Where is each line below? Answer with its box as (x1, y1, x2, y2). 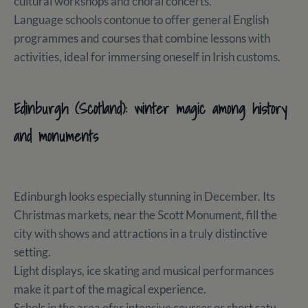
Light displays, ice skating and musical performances (14, 263, 274, 278)
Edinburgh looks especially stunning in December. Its (14, 189, 275, 204)
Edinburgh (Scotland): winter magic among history (14, 96, 287, 121)
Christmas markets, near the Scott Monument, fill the (14, 208, 277, 223)
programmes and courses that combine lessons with (14, 31, 270, 46)
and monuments (14, 124, 98, 148)
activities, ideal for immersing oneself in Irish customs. (14, 49, 283, 65)
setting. (14, 245, 53, 260)
